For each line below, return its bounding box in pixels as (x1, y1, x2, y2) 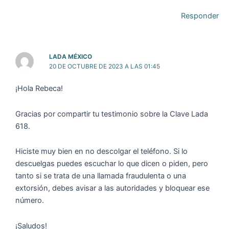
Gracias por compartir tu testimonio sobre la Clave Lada (15, 109, 208, 119)
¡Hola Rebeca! (15, 84, 63, 94)
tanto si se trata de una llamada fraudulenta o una (15, 171, 186, 181)
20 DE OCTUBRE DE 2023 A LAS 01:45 (49, 62, 160, 70)
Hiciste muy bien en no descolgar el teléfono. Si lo (15, 147, 188, 156)
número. (15, 196, 44, 205)
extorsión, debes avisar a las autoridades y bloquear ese (15, 184, 210, 193)
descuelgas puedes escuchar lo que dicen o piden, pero (15, 159, 208, 169)
